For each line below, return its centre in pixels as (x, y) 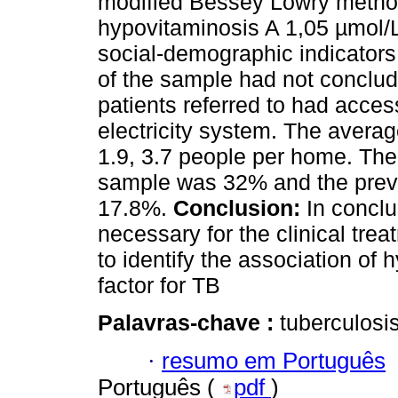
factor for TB (159, 286)
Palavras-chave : (189, 323)
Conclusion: (237, 208)
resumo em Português (274, 360)
